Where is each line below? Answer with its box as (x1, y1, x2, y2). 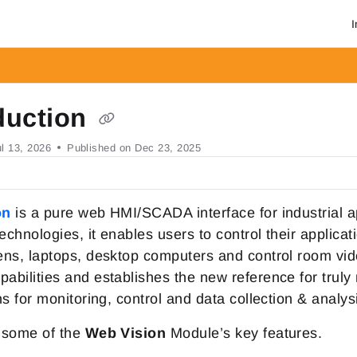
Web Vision (84, 325, 167, 341)
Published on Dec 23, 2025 (67, 142, 202, 154)
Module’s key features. (166, 325, 323, 341)
